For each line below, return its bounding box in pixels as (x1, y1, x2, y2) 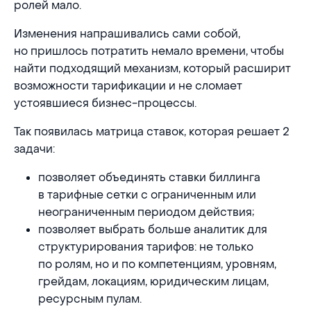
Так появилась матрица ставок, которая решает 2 (14, 124, 289, 140)
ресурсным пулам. (38, 292, 142, 307)
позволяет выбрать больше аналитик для (38, 222, 268, 237)
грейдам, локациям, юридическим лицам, (38, 274, 269, 289)
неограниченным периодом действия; (38, 205, 255, 220)
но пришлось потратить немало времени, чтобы (14, 44, 284, 59)
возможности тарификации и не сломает (14, 78, 242, 94)
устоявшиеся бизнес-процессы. (14, 96, 196, 111)
